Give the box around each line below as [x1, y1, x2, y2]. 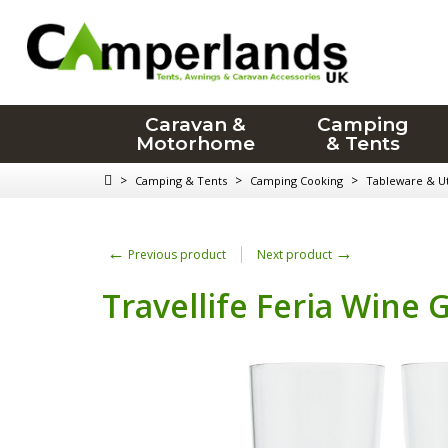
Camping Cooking [250, 173, 343, 188]
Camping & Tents [135, 173, 227, 188]
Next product [257, 246, 335, 263]
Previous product [125, 246, 226, 263]
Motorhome [135, 132, 255, 155]
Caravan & [144, 113, 246, 136]
